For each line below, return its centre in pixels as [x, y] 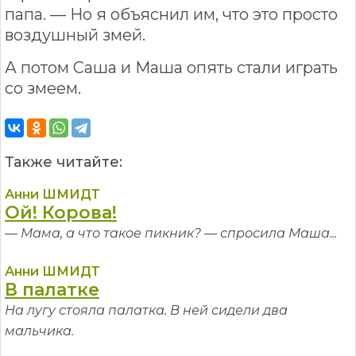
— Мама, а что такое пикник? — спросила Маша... [171, 233]
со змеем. [43, 88]
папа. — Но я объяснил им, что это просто [171, 14]
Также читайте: [64, 162]
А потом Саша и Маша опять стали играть [171, 67]
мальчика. [39, 331]
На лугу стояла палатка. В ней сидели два [146, 310]
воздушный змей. [75, 35]
